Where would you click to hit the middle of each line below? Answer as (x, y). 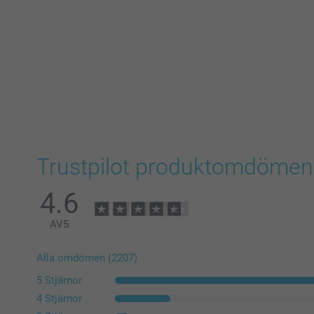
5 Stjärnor (59, 281)
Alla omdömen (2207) (87, 258)
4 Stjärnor (59, 299)
